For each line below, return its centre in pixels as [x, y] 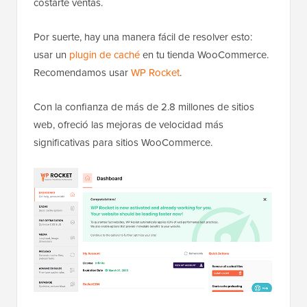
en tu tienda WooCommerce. [204, 55]
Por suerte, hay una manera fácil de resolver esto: [143, 37]
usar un [51, 55]
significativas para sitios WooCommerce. [123, 143]
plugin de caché [105, 55]
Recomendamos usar [82, 73]
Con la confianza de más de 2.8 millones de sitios [144, 107]
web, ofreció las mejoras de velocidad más [128, 125]
